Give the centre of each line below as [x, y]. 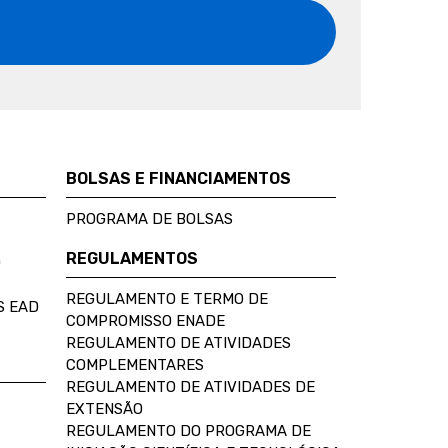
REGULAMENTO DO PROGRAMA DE [188, 430]
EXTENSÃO [104, 408]
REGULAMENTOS [132, 258]
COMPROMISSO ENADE [145, 320]
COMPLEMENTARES [135, 364]
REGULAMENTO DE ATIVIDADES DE [190, 386]
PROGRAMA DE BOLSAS [149, 218]
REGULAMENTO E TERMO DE [167, 298]
